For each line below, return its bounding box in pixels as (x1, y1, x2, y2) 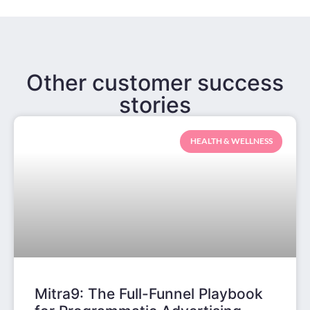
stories (119, 91, 191, 119)
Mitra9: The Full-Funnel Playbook (35, 285, 263, 303)
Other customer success (26, 69, 284, 97)
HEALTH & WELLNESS (190, 136, 273, 147)
